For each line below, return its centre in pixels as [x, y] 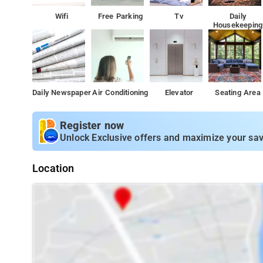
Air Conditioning [120, 92]
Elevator [179, 92]
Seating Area [238, 92]
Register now [92, 125]
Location [53, 168]
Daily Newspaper [62, 92]
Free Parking [120, 16]
